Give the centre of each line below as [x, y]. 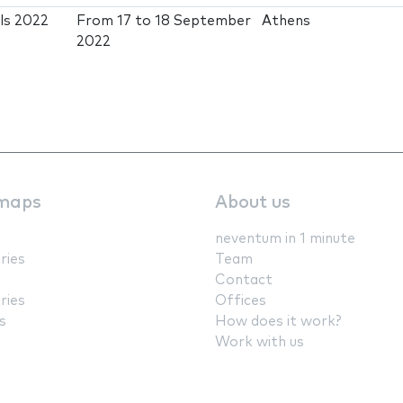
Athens [287, 21]
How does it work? [278, 321]
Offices [241, 300]
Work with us [260, 342]
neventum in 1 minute [285, 238]
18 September [203, 21]
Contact [244, 280]
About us [253, 202]
